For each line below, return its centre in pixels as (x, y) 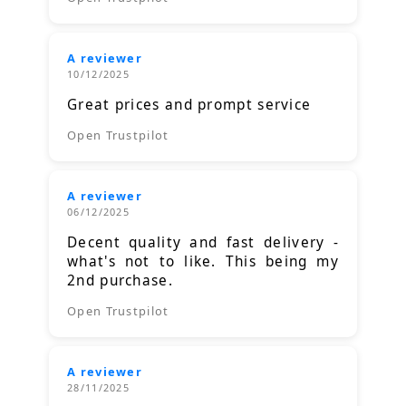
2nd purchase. (120, 281)
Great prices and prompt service (189, 105)
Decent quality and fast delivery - (203, 243)
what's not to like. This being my (203, 262)
